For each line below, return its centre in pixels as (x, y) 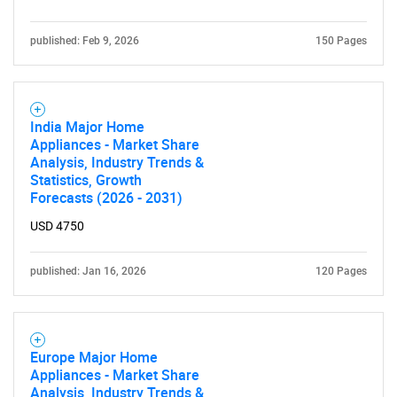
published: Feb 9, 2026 (85, 41)
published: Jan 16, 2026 (88, 271)
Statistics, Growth (86, 180)
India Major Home (87, 127)
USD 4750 (57, 226)
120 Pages (341, 271)
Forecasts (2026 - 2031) (106, 198)
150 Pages (341, 41)
